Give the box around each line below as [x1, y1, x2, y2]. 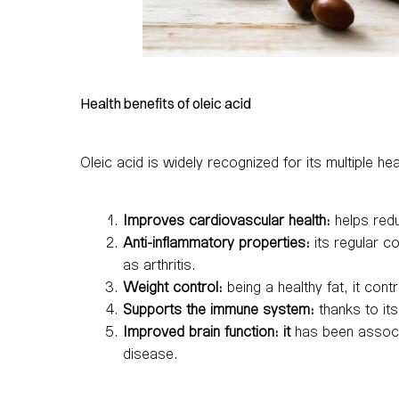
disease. [123, 344, 178, 362]
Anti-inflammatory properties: [123, 232, 310, 250]
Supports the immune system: [123, 299, 314, 317]
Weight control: [123, 277, 223, 295]
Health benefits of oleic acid [80, 94, 251, 112]
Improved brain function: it [123, 322, 290, 339]
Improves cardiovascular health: [123, 210, 330, 228]
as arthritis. [123, 255, 196, 273]
